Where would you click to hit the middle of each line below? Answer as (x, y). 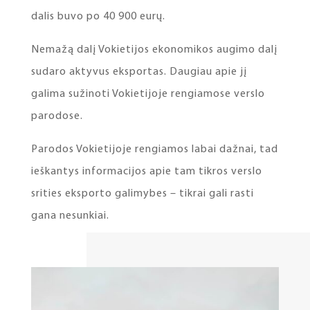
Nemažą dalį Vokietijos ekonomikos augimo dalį (154, 50)
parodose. (57, 117)
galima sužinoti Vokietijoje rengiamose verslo (148, 94)
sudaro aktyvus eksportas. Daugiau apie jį (139, 72)
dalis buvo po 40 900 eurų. (98, 17)
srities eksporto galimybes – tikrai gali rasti (142, 194)
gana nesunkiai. (70, 216)
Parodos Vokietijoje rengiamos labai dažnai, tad (154, 150)
